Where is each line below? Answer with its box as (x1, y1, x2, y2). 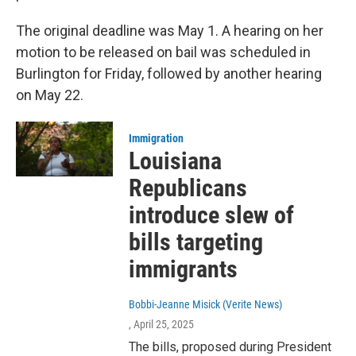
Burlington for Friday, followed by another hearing (16, 65, 322, 83)
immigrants (129, 255, 238, 284)
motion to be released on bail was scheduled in (16, 44, 311, 61)
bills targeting (129, 228, 264, 257)
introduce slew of (129, 201, 295, 230)
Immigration (129, 132, 184, 145)
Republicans (129, 174, 248, 203)
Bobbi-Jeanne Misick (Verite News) (129, 298, 283, 311)
